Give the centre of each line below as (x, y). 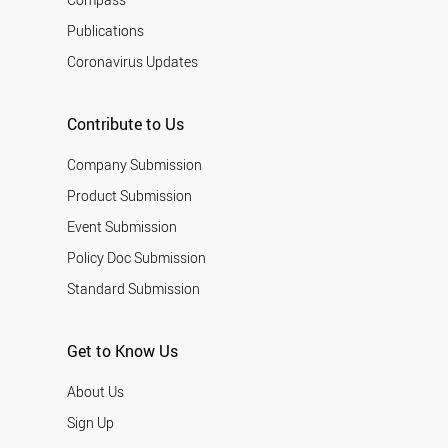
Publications (106, 30)
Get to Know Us (123, 350)
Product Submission (130, 195)
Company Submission (135, 164)
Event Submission (122, 226)
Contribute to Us (126, 123)
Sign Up (91, 422)
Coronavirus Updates (133, 61)
